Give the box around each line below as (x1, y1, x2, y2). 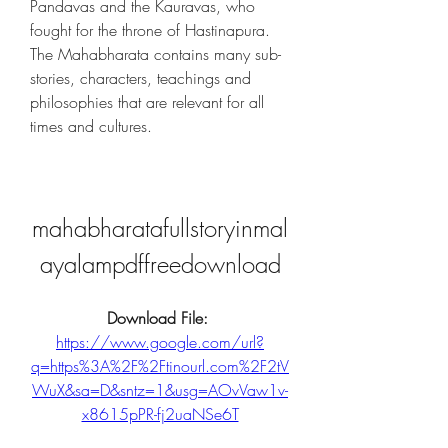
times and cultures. (30, 115, 152, 137)
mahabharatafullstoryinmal (32, 212, 288, 244)
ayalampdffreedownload (39, 248, 281, 280)
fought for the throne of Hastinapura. (30, 19, 270, 41)
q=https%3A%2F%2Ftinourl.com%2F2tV (31, 355, 289, 377)
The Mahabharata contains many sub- (30, 43, 281, 65)
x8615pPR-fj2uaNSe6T (81, 403, 239, 425)
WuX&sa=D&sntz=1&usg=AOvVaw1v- (32, 379, 288, 401)
